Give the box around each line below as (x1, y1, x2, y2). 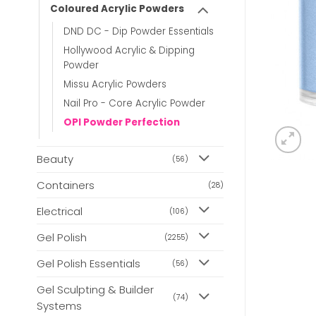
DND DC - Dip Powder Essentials (63, 24, 214, 38)
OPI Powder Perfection (63, 115, 180, 129)
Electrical (37, 203, 83, 219)
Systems (37, 298, 82, 313)
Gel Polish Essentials (37, 256, 140, 272)
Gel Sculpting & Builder (37, 281, 154, 297)
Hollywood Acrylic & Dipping (63, 43, 195, 57)
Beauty (37, 152, 73, 167)
